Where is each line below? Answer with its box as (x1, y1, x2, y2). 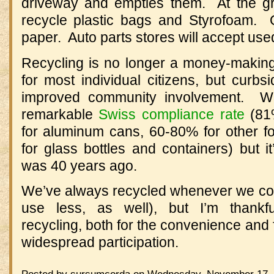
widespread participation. (21, 234, 179, 250)
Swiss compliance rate (98, 106, 245, 122)
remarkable (21, 106, 99, 122)
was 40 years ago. (21, 157, 137, 174)
